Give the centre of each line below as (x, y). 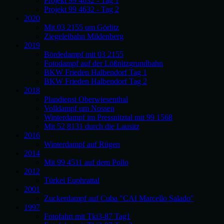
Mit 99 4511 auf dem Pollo (86, 162)
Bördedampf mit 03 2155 (84, 54)
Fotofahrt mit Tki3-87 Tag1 (87, 216)
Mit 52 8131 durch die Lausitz (92, 126)
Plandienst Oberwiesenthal (86, 99)
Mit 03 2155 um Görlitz (81, 27)
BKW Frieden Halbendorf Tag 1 (95, 72)
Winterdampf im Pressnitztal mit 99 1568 (108, 117)
